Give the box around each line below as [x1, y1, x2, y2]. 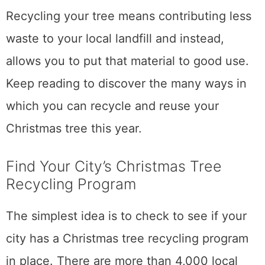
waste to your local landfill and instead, [6, 31, 224, 46]
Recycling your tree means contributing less [6, 9, 251, 24]
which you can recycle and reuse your [6, 99, 219, 114]
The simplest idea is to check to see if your [6, 209, 247, 224]
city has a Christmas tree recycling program [6, 231, 248, 246]
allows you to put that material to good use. [6, 54, 249, 69]
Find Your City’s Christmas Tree [6, 157, 222, 176]
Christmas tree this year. [6, 121, 142, 136]
